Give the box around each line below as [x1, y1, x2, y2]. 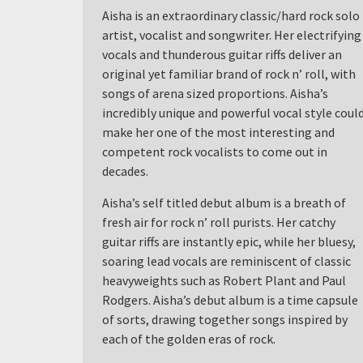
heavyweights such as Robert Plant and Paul [102, 271, 346, 288]
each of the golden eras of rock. [102, 330, 275, 347]
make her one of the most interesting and [102, 124, 335, 141]
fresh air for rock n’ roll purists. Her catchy [102, 213, 335, 230]
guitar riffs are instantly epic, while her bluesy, [102, 233, 356, 250]
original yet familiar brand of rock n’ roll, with [102, 66, 356, 83]
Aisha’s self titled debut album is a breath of [102, 194, 346, 211]
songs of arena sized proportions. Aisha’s [102, 85, 328, 102]
